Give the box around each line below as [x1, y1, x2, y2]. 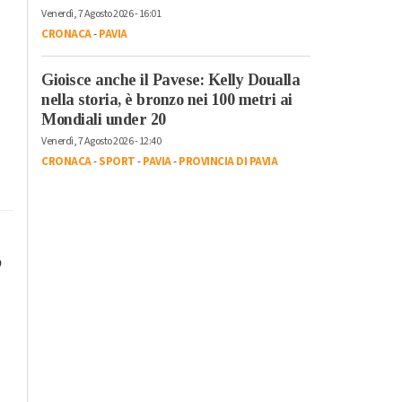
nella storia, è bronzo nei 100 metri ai [41, 90, 293, 109]
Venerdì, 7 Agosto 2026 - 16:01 [41, 5, 161, 22]
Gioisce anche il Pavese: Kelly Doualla [41, 70, 300, 89]
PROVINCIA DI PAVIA [179, 153, 277, 170]
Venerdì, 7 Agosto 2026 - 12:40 [41, 133, 161, 149]
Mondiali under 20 [41, 109, 166, 128]
